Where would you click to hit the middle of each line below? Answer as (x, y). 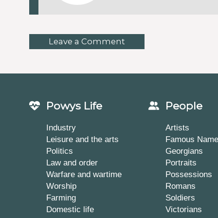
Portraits (181, 163)
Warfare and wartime (84, 174)
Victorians (183, 209)
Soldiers (180, 198)
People (184, 106)
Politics (60, 151)
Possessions (189, 174)
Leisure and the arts (82, 139)
